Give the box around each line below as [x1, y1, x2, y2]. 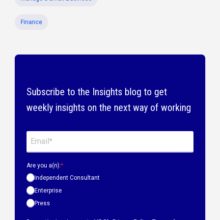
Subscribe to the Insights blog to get [27, 85, 167, 98]
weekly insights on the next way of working [27, 101, 191, 113]
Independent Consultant [34, 174, 100, 182]
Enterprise [34, 187, 62, 194]
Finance [21, 18, 42, 26]
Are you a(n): [27, 162, 61, 169]
